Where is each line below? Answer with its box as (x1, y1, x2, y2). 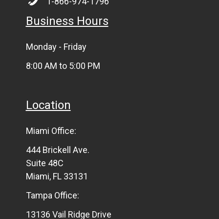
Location (25, 98, 71, 112)
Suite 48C (25, 158, 64, 169)
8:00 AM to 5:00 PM (25, 61, 100, 71)
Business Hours (25, 14, 109, 28)
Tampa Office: (25, 190, 79, 201)
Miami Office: (25, 126, 76, 136)
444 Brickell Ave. (25, 145, 89, 155)
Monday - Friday (25, 42, 87, 52)
